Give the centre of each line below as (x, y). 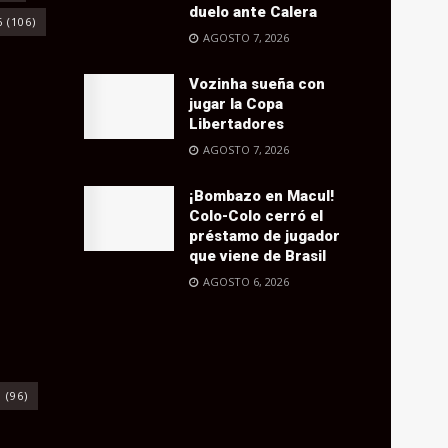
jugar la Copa (235, 104)
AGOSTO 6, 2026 (244, 282)
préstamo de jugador (264, 236)
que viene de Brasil (257, 256)
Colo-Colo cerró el (255, 216)
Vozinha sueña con (256, 84)
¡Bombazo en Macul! (261, 196)
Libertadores (236, 124)
